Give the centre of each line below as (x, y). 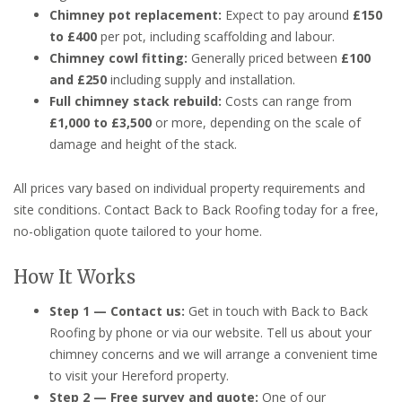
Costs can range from (287, 101)
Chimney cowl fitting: (118, 58)
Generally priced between (264, 58)
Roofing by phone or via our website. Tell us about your (210, 333)
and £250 (78, 80)
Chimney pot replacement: (135, 15)
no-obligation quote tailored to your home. (138, 232)
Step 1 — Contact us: (117, 311)
